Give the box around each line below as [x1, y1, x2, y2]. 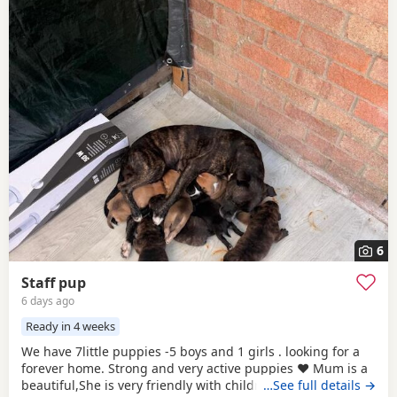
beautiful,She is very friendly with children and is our [21, 376, 339, 393]
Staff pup [21, 273, 86, 293]
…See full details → [263, 376, 376, 393]
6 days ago [21, 292, 74, 308]
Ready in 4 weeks [26, 318, 116, 335]
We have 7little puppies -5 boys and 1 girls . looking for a [21, 342, 360, 360]
